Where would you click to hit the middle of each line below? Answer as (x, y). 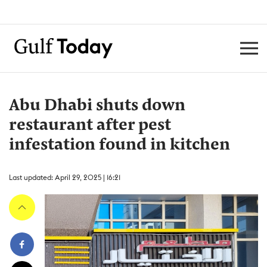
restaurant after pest (90, 126)
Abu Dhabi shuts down (97, 106)
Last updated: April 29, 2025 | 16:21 (65, 177)
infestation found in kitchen (119, 145)
